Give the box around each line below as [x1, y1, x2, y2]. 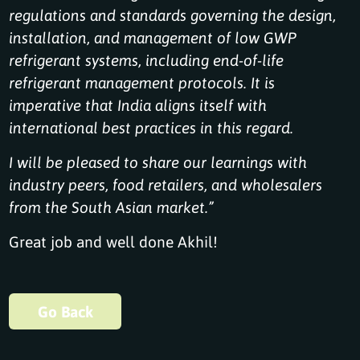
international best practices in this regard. [9, 117, 294, 137]
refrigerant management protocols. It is [9, 72, 276, 92]
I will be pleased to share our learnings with [9, 152, 308, 172]
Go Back [37, 301, 93, 321]
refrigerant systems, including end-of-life [9, 50, 284, 70]
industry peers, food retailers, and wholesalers [9, 174, 323, 194]
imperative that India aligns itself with [9, 95, 268, 115]
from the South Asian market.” [9, 197, 215, 217]
